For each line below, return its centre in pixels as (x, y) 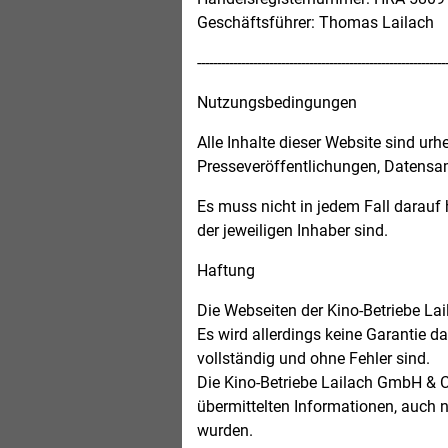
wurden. (225, 430)
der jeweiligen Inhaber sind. (292, 230)
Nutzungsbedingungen (277, 102)
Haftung (226, 270)
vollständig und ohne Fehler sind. (313, 358)
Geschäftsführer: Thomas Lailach (315, 22)
